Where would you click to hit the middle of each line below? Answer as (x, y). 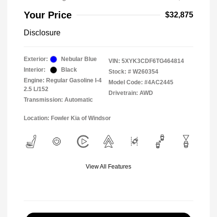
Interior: (35, 70)
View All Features (108, 167)
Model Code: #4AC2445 (141, 82)
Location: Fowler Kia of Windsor (67, 118)
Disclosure (42, 33)
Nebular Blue (79, 59)
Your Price (48, 15)
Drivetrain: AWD (131, 93)
